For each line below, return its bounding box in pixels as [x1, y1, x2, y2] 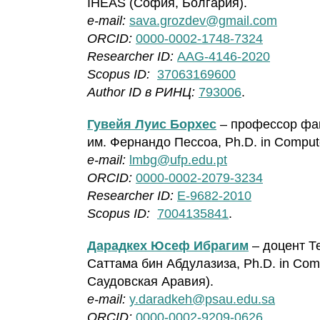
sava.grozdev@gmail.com [129, 14, 277, 29]
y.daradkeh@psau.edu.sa [129, 292, 275, 307]
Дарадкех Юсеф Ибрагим [87, 239, 249, 254]
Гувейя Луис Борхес [87, 117, 216, 132]
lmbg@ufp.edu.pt [129, 153, 227, 168]
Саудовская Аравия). [87, 274, 214, 289]
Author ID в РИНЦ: [87, 85, 195, 100]
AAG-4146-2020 [177, 49, 270, 64]
